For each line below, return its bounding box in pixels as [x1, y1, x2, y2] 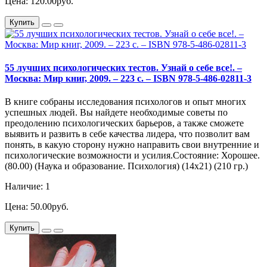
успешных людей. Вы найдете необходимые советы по [5, 107, 228, 118]
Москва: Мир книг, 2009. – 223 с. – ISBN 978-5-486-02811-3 [5, 73, 252, 84]
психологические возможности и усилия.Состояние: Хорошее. [5, 150, 260, 161]
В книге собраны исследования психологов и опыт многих [5, 97, 246, 107]
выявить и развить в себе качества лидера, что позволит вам [5, 129, 250, 139]
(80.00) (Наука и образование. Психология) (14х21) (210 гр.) [5, 161, 248, 172]
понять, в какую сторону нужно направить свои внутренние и [5, 139, 259, 150]
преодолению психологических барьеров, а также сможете [5, 118, 244, 129]
